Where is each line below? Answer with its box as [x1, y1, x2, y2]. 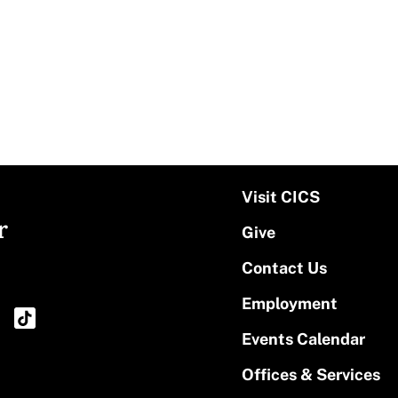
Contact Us [241, 258, 327, 277]
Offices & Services [241, 364, 380, 384]
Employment [241, 293, 338, 313]
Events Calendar [241, 329, 365, 348]
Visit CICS [241, 187, 320, 206]
